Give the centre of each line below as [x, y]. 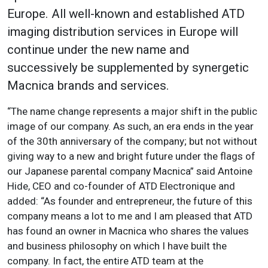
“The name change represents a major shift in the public [132, 112]
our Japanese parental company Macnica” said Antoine [130, 171]
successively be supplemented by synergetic [128, 68]
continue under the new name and [98, 50]
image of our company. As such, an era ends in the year [130, 127]
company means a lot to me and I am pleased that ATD [130, 216]
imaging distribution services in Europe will [123, 32]
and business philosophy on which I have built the [117, 246]
